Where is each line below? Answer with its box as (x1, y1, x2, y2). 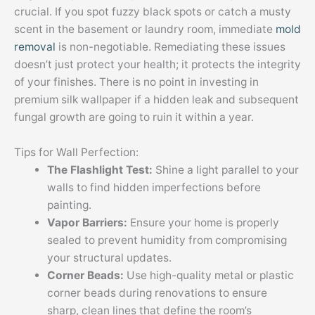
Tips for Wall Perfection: (14, 145, 139, 159)
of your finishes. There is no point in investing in (14, 75, 259, 89)
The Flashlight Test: (46, 162, 155, 176)
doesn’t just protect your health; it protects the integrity (14, 58, 301, 72)
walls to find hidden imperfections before (46, 180, 261, 194)
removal (14, 40, 56, 54)
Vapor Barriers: (46, 215, 130, 229)
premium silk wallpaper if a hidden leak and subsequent (14, 93, 299, 107)
